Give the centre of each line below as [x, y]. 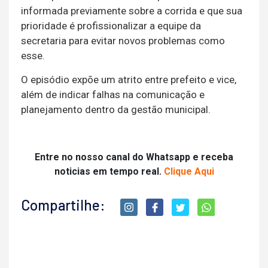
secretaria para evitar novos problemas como [123, 40]
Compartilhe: [63, 205]
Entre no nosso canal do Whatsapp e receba [134, 157]
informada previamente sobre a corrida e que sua [132, 10]
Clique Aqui [189, 171]
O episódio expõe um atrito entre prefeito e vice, [129, 79]
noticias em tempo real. [109, 171]
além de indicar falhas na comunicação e [113, 94]
